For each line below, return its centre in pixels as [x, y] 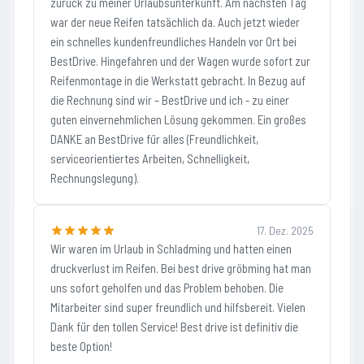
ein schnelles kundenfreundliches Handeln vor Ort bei [173, 41]
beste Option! [81, 346]
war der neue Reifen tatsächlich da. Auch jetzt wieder [175, 22]
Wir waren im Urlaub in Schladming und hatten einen [171, 249]
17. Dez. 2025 [285, 230]
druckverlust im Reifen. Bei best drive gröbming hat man [181, 268]
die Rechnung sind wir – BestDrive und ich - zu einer [170, 100]
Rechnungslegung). [95, 178]
